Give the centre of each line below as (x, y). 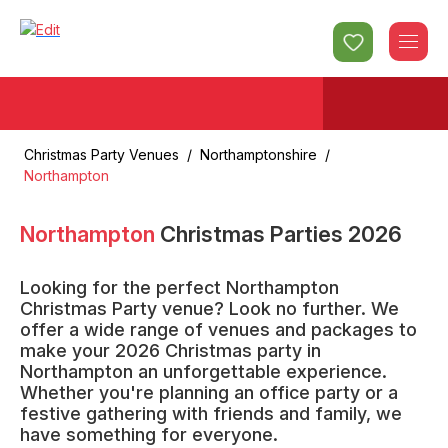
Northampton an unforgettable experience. (203, 371)
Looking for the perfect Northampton (179, 287)
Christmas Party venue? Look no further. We (209, 308)
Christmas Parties (254, 234)
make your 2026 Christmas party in (170, 350)
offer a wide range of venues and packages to (218, 329)
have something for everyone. (149, 434)
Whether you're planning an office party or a (209, 392)
